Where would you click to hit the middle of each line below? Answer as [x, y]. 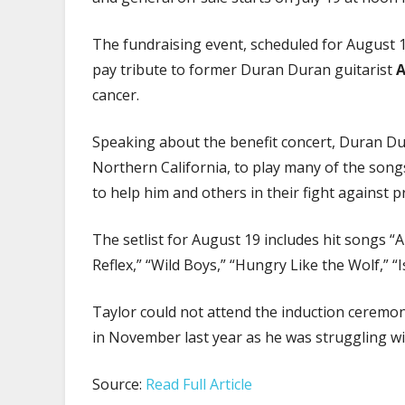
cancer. [116, 94]
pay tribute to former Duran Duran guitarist [244, 69]
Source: [119, 384]
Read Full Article [199, 384]
